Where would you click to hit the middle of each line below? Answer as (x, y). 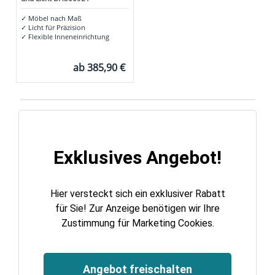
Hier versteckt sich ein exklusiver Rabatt (137, 194)
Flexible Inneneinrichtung (68, 37)
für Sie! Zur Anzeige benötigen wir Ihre (137, 209)
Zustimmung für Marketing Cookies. (137, 223)
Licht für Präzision (56, 28)
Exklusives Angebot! (137, 158)
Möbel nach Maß (54, 18)
